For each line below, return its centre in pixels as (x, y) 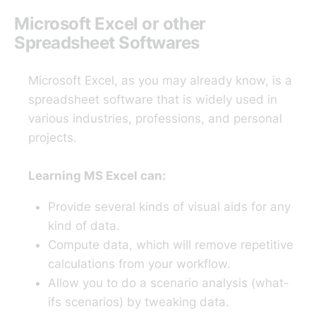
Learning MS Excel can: (97, 176)
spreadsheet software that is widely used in (153, 100)
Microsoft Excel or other (110, 23)
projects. (53, 138)
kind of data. (84, 226)
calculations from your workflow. (139, 264)
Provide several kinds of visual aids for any (169, 207)
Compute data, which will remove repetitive (171, 245)
